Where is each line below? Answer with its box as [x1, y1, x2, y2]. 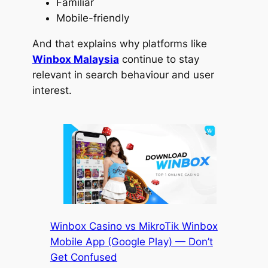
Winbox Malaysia [32, 53, 119, 65]
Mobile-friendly [56, 11, 129, 24]
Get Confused [50, 251, 117, 263]
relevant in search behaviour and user [32, 68, 214, 81]
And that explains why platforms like [32, 37, 207, 50]
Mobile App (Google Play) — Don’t [50, 235, 213, 248]
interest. [32, 84, 72, 96]
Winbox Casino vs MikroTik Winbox [50, 220, 218, 232]
